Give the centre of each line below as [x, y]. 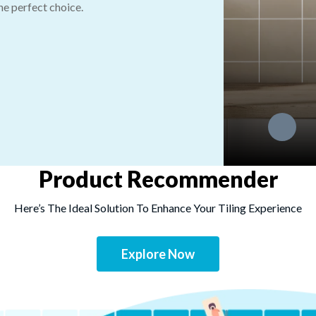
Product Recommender [158, 179]
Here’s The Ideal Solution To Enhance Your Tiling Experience [158, 208]
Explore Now [158, 254]
